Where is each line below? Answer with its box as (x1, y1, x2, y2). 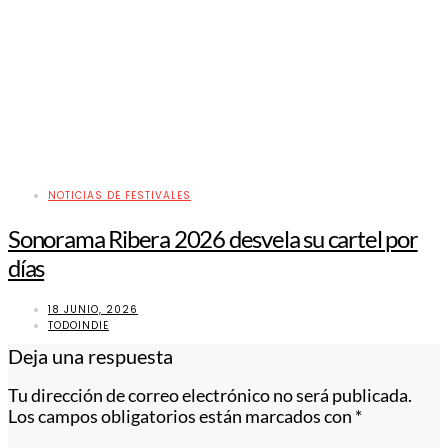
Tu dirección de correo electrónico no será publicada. (8, 385, 412, 407)
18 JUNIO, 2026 (48, 301, 138, 317)
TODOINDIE (48, 317, 109, 333)
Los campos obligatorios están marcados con (8, 406, 355, 428)
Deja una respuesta (8, 343, 173, 368)
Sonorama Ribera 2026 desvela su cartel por (8, 223, 418, 253)
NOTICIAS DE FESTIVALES (48, 187, 191, 203)
